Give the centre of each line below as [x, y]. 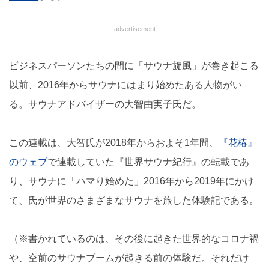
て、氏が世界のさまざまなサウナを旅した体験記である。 [134, 201]
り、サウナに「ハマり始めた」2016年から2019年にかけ [131, 181]
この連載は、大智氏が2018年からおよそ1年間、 [114, 143]
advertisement [134, 29]
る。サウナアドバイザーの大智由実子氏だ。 [105, 104]
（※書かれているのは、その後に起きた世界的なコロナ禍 [134, 239]
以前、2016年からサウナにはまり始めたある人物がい [125, 85]
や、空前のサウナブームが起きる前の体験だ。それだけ [129, 258]
